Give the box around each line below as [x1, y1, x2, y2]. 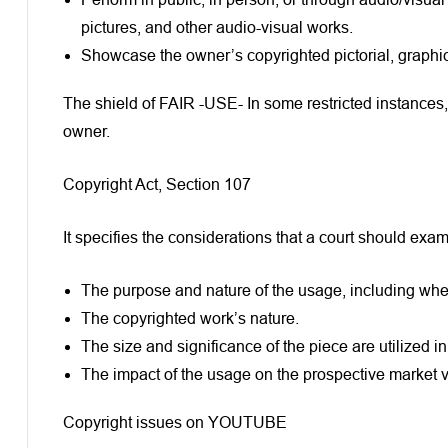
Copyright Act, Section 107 [63, 175, 251, 193]
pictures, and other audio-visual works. [81, 18, 353, 36]
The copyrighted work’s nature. [81, 309, 299, 327]
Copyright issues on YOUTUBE [63, 413, 291, 431]
